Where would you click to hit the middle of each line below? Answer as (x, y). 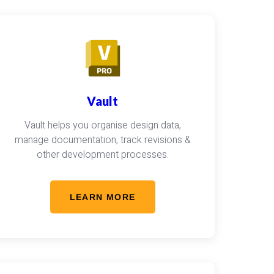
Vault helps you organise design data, (102, 125)
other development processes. (102, 155)
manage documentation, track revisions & (102, 140)
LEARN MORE (102, 197)
